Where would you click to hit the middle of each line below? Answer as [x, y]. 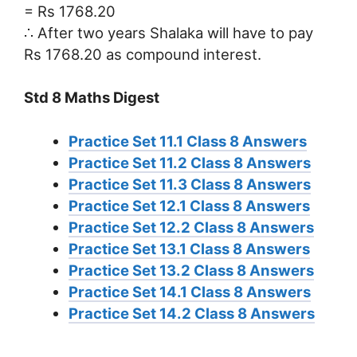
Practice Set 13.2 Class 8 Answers [191, 271]
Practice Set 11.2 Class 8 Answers [189, 163]
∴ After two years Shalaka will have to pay [169, 32]
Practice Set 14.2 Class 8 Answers [191, 314]
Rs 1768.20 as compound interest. [143, 54]
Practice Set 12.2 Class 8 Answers [191, 228]
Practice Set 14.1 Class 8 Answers [189, 292]
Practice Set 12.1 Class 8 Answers [189, 206]
